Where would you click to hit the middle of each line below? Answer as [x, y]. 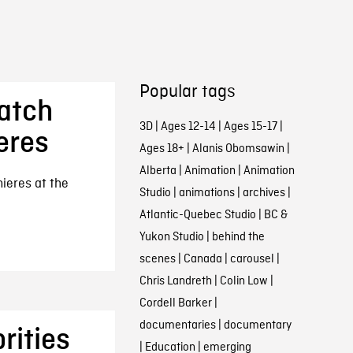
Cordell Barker [175, 303]
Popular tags [187, 92]
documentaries [177, 325]
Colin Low [243, 281]
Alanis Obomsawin [238, 149]
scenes [157, 259]
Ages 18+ [162, 149]
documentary [257, 325]
